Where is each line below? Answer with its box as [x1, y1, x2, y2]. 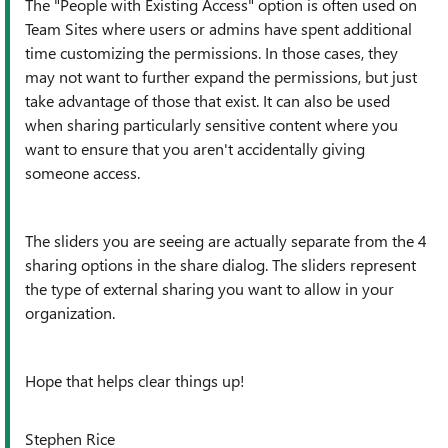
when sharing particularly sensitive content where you [25, 114, 398, 135]
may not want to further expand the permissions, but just [25, 66, 417, 87]
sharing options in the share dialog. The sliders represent [25, 254, 416, 275]
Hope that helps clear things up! [25, 370, 245, 391]
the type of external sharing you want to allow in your [25, 278, 394, 299]
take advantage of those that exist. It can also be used [25, 90, 390, 111]
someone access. [25, 162, 140, 183]
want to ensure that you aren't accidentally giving [25, 138, 365, 159]
